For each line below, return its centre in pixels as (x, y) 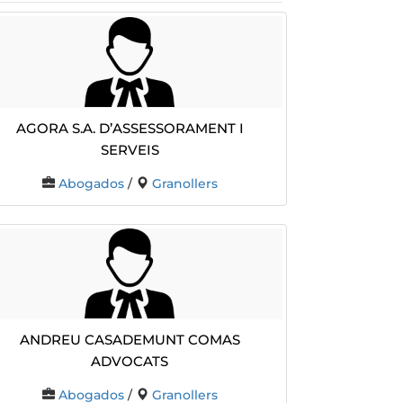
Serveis (130, 148)
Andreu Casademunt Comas (130, 338)
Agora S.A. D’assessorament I (130, 126)
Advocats (130, 360)
